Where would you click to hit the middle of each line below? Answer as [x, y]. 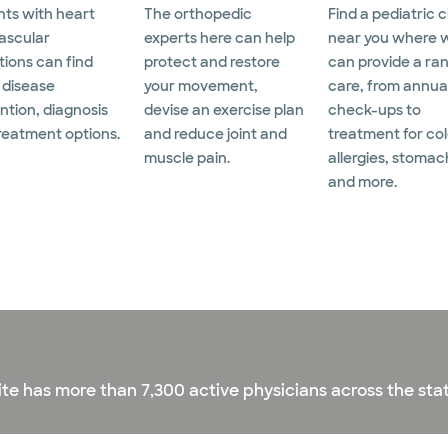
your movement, [201, 86]
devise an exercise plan [224, 110]
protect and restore [212, 62]
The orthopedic [198, 14]
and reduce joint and [215, 134]
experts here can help [219, 38]
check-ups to [374, 110]
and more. [362, 182]
